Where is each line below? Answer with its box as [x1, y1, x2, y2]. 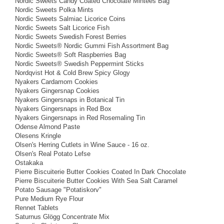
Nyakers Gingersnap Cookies [15, 86, 99, 94]
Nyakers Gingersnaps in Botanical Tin [15, 95, 124, 103]
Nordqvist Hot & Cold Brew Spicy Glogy [15, 68, 130, 76]
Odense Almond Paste [15, 122, 80, 130]
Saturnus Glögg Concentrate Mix [15, 212, 109, 220]
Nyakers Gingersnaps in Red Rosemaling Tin [15, 113, 145, 121]
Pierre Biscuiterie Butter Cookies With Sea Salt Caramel [15, 176, 177, 184]
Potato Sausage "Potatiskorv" [15, 185, 101, 193]
